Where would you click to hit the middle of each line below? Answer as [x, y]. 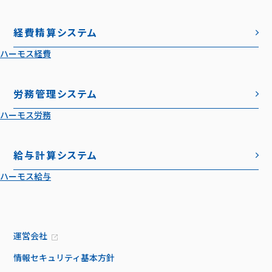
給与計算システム [56, 155]
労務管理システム [56, 94]
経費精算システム [56, 32]
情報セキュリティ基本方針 [64, 258]
